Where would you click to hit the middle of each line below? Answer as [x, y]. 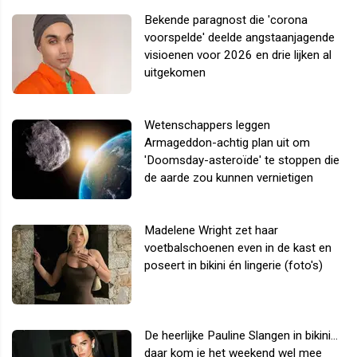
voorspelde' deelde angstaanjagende [239, 38]
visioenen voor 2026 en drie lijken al [238, 55]
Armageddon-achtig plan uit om [227, 143]
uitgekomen [175, 73]
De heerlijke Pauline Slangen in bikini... [241, 336]
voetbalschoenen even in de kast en [238, 248]
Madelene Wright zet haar [211, 231]
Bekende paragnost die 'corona [226, 20]
